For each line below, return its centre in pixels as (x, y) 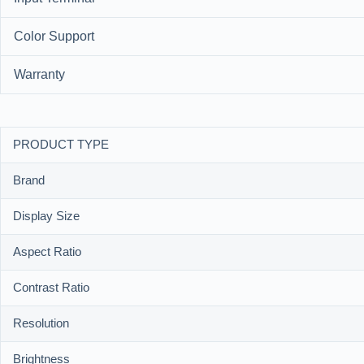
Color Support (54, 37)
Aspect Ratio (47, 253)
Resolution (41, 324)
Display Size (46, 217)
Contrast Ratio (51, 288)
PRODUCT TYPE (61, 145)
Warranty (39, 75)
